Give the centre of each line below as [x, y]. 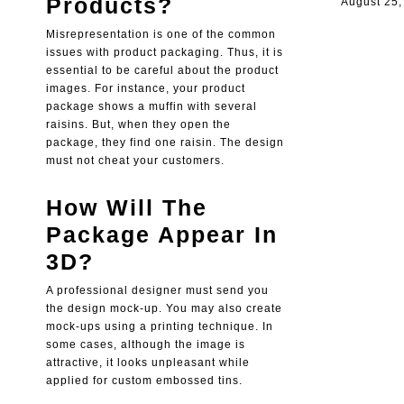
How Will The [126, 208]
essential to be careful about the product [162, 71]
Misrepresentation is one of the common [161, 35]
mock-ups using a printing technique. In [159, 327]
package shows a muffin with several [151, 107]
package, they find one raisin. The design [165, 143]
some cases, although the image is [145, 345]
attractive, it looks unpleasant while [147, 363]
